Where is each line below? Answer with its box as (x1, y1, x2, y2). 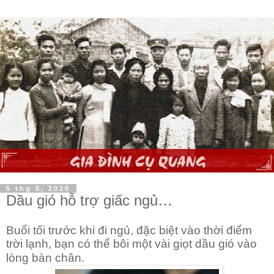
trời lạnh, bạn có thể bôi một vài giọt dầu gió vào (6, 237, 257, 250)
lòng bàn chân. (6, 251, 84, 264)
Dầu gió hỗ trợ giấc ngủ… (6, 192, 172, 209)
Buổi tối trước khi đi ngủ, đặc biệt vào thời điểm (6, 223, 252, 237)
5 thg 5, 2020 (6, 185, 70, 192)
